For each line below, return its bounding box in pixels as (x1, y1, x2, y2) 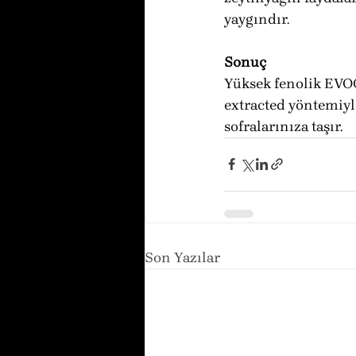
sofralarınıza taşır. (224, 117, 342, 135)
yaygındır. (224, 10, 289, 28)
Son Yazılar (145, 248, 220, 266)
